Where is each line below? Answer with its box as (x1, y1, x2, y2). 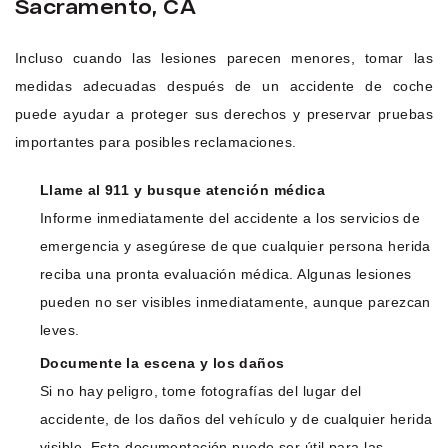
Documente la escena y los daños (40, 354, 285, 371)
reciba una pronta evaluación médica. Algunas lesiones (40, 265, 412, 282)
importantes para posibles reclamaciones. (15, 133, 297, 150)
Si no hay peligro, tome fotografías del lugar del (40, 382, 362, 399)
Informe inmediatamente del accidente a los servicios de (40, 209, 421, 226)
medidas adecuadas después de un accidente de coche (15, 77, 433, 94)
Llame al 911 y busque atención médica (40, 181, 326, 198)
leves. (40, 321, 80, 338)
